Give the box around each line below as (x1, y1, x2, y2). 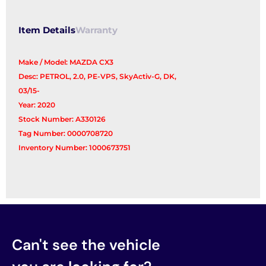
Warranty (75, 25, 118, 36)
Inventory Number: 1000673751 (18, 143, 131, 153)
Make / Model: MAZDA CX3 (18, 58, 114, 67)
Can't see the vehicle (12, 235, 160, 255)
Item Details (18, 25, 76, 36)
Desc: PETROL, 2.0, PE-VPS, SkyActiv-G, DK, (18, 72, 177, 81)
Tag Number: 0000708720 (18, 129, 113, 138)
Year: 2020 (18, 100, 56, 110)
